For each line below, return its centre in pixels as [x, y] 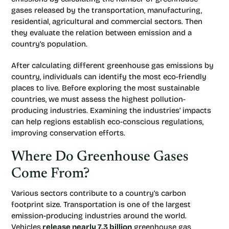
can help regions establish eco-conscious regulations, [107, 122]
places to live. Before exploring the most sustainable [105, 88]
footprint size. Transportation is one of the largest [101, 204]
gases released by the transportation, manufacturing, [107, 10]
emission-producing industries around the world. [99, 216]
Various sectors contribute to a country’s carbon [99, 193]
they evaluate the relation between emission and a [101, 33]
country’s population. [49, 44]
